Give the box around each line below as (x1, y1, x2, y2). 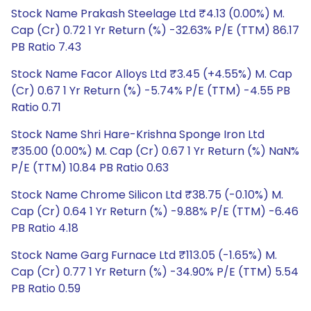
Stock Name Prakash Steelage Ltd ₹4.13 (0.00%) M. (11, 6, 285, 22)
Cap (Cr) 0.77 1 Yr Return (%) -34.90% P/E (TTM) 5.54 (11, 264, 299, 280)
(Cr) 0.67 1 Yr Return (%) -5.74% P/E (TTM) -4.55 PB (11, 83, 290, 99)
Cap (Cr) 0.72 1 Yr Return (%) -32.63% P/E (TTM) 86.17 (11, 22, 299, 38)
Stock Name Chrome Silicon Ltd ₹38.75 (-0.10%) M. (11, 187, 283, 203)
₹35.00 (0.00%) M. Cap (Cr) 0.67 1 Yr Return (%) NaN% (11, 143, 299, 159)
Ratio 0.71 (11, 99, 61, 115)
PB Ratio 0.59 (11, 280, 81, 296)
